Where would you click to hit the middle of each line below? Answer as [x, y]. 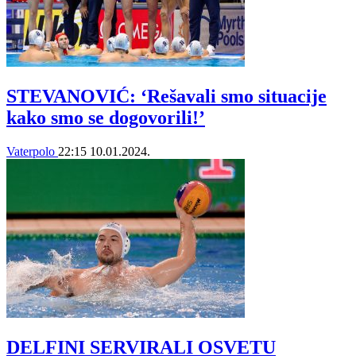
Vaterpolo [32, 152]
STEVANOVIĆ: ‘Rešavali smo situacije [166, 97]
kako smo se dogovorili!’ [106, 118]
